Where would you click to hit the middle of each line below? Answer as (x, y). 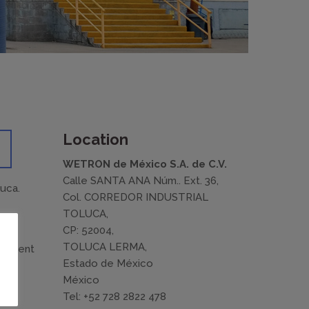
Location (96, 139)
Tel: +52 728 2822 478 (114, 297)
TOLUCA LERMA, (105, 247)
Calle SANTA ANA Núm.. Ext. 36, (141, 181)
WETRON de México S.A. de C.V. (145, 164)
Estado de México (108, 263)
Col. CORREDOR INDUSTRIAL (136, 197)
